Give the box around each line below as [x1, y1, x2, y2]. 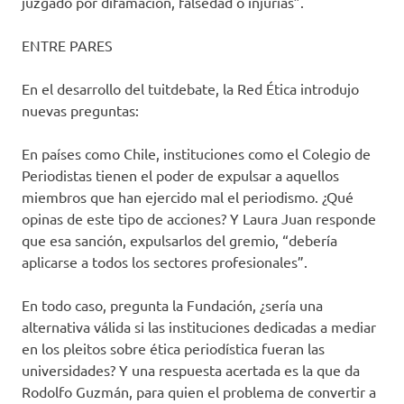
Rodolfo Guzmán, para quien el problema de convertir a [22, 382, 376, 401]
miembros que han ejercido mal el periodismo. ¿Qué [22, 188, 353, 207]
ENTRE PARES [22, 36, 113, 55]
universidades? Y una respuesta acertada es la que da [22, 361, 360, 380]
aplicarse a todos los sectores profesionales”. [22, 252, 308, 271]
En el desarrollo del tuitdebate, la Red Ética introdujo [22, 79, 359, 98]
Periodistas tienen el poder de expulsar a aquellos [22, 166, 339, 185]
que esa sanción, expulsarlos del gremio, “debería [22, 231, 337, 250]
